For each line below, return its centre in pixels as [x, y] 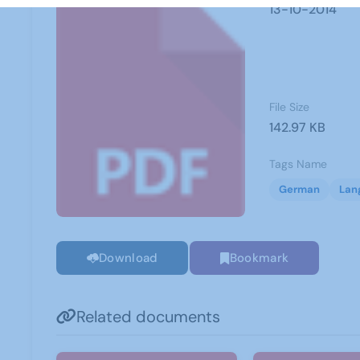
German [299, 189]
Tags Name [298, 164]
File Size [289, 107]
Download [129, 258]
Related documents [148, 317]
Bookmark [259, 258]
